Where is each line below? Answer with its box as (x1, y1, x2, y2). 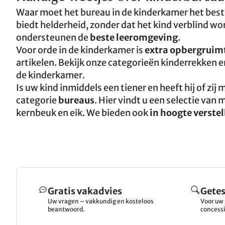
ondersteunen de (16, 32, 90, 43)
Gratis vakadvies (48, 185, 122, 197)
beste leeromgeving (90, 32, 178, 43)
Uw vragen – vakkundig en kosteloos (48, 197, 154, 205)
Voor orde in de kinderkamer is (16, 44, 145, 56)
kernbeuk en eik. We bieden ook (16, 107, 148, 119)
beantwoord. (48, 205, 85, 213)
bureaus (58, 94, 94, 106)
